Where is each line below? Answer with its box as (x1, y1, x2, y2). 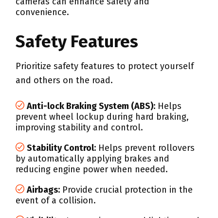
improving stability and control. (16, 122, 143, 133)
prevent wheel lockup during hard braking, (16, 111, 189, 122)
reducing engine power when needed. (16, 164, 168, 175)
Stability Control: (27, 143, 96, 153)
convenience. (16, 7, 69, 18)
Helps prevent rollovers (96, 143, 195, 153)
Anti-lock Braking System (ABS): (27, 101, 155, 111)
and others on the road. (16, 75, 113, 86)
